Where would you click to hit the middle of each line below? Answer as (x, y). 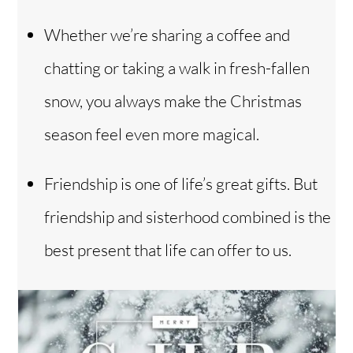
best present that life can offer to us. (168, 250)
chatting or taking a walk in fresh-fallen (177, 68)
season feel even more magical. (152, 134)
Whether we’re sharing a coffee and (167, 35)
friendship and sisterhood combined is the (188, 217)
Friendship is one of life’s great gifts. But (181, 184)
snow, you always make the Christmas (173, 101)
